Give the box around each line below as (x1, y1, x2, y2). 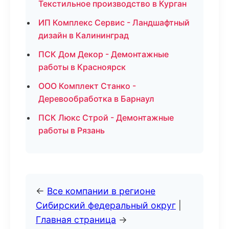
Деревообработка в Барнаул (38, 94, 154, 104)
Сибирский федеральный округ (36, 200, 176, 211)
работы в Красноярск (38, 62, 126, 72)
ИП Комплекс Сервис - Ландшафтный (38, 17, 190, 28)
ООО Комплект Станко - (38, 81, 136, 91)
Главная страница (36, 214, 116, 225)
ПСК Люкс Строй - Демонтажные (38, 112, 174, 123)
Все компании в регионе (47, 186, 155, 196)
